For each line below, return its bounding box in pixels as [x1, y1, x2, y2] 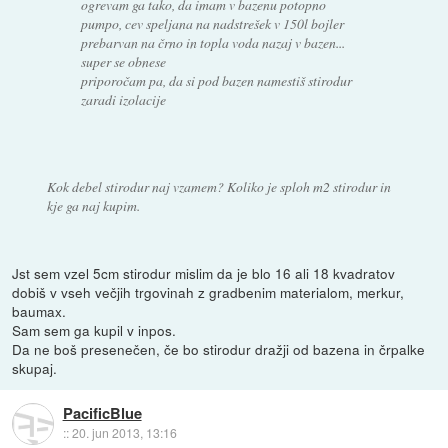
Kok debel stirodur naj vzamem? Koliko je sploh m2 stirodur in [46, 177, 391, 197]
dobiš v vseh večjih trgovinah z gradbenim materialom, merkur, [12, 282, 405, 303]
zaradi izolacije [81, 90, 167, 110]
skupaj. [12, 358, 58, 379]
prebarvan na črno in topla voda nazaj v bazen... [81, 33, 346, 53]
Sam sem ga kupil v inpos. [12, 320, 177, 341]
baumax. [12, 301, 67, 322]
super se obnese [81, 52, 167, 72]
